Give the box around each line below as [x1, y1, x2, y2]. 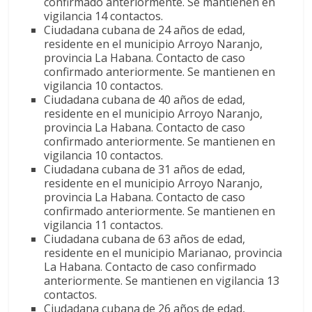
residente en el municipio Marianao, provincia [44, 244, 283, 260]
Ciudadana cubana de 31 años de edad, [44, 161, 246, 177]
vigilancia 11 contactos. [44, 217, 164, 233]
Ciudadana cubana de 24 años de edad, [44, 22, 246, 38]
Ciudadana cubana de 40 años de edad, [44, 91, 246, 107]
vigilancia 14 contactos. [44, 8, 164, 24]
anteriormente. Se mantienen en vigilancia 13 [44, 272, 280, 288]
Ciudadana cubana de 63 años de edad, [44, 231, 246, 247]
